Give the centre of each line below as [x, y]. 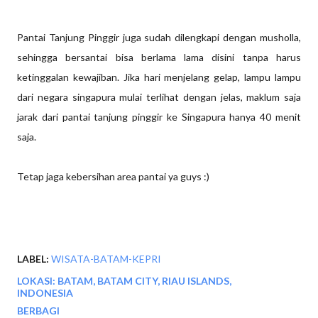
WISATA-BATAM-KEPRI [106, 259]
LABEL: [33, 259]
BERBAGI [38, 311]
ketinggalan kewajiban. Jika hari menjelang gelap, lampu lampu [159, 77]
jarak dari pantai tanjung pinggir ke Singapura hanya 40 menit [159, 117]
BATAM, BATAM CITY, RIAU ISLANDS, [144, 281]
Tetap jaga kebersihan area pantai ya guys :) [113, 176]
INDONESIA [45, 293]
